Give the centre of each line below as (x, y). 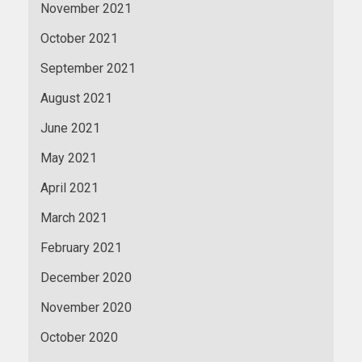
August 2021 (76, 98)
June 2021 (70, 128)
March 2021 (74, 217)
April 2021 (69, 187)
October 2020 (79, 337)
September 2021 (88, 68)
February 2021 (81, 247)
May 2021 (69, 158)
